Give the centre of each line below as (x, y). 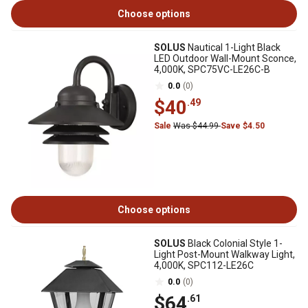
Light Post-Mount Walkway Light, (224, 254)
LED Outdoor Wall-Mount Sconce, (225, 58)
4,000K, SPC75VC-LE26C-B (212, 69)
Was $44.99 (197, 126)
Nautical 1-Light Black (233, 47)
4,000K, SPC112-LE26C (204, 265)
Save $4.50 (243, 126)
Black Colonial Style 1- (234, 243)
